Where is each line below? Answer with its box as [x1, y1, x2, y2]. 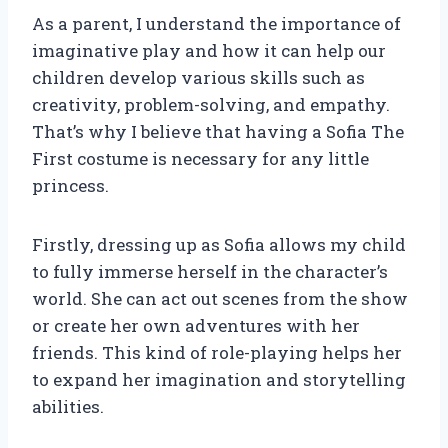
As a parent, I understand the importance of [32, 12, 401, 36]
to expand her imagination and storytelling [32, 368, 406, 392]
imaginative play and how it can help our [32, 39, 386, 63]
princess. [32, 174, 109, 198]
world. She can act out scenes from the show [32, 287, 408, 311]
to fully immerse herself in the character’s [32, 260, 388, 284]
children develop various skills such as [32, 66, 365, 90]
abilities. [32, 395, 104, 419]
